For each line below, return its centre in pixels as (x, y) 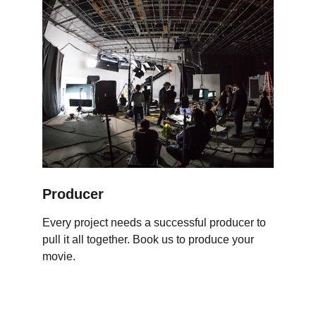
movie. (59, 256)
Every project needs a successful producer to (156, 223)
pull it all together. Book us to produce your (150, 239)
